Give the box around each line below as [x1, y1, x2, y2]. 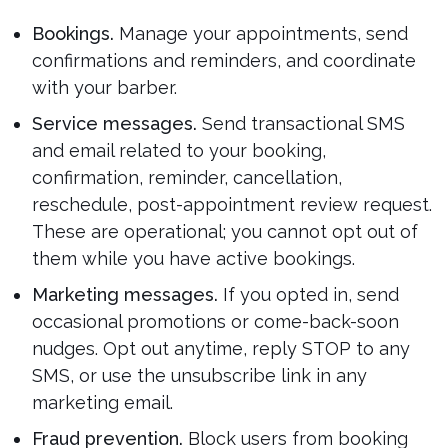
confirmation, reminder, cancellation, [31, 167, 342, 188]
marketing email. [31, 392, 173, 413]
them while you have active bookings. [31, 248, 355, 269]
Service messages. [31, 113, 197, 134]
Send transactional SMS [196, 113, 405, 134]
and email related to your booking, [31, 140, 326, 161]
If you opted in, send [217, 284, 399, 305]
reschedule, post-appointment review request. [31, 194, 432, 215]
